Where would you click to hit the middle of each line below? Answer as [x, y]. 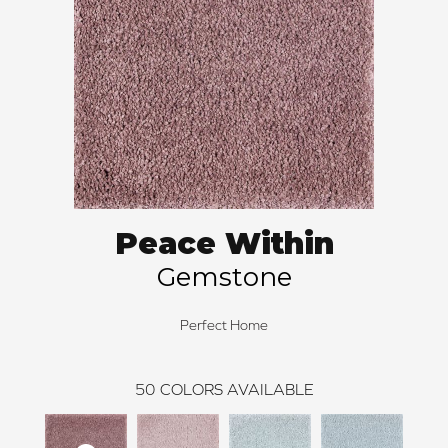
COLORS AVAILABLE [236, 389]
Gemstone [224, 277]
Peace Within [224, 244]
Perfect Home [224, 325]
